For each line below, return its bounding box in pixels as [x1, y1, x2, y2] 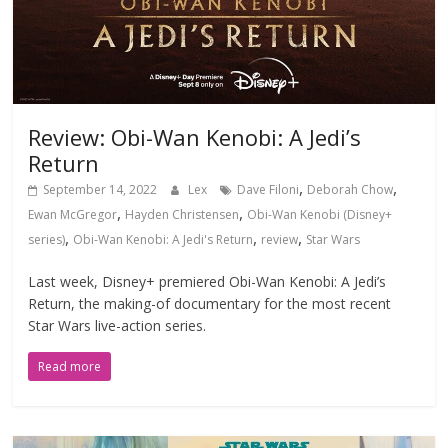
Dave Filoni [237, 180, 300, 198]
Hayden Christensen [125, 205, 240, 223]
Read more [38, 357, 102, 375]
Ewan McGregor [28, 205, 118, 223]
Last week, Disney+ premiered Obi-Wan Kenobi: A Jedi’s [28, 271, 387, 291]
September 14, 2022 [43, 180, 158, 198]
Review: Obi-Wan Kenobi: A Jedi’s [28, 121, 362, 152]
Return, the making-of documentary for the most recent [28, 293, 392, 313]
